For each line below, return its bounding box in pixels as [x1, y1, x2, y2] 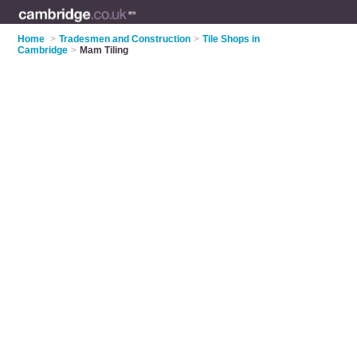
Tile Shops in [202, 33, 261, 45]
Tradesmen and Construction [59, 33, 191, 45]
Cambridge [18, 45, 69, 56]
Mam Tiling [80, 45, 129, 56]
